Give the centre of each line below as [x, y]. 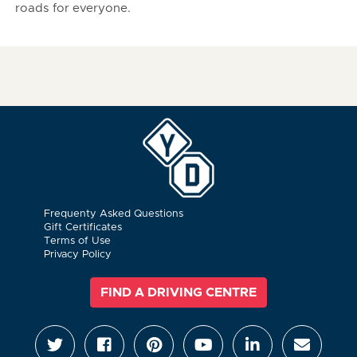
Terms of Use [77, 241]
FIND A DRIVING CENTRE [178, 292]
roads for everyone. [73, 8]
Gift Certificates [83, 228]
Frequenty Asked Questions [114, 214]
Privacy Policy [78, 255]
